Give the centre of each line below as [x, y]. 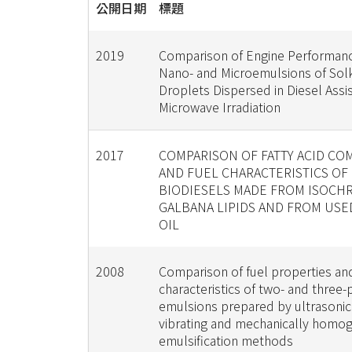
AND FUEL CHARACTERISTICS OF [253, 172]
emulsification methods [225, 340]
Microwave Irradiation [219, 107]
